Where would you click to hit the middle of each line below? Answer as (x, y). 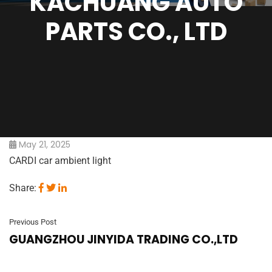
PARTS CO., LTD (136, 32)
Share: (23, 188)
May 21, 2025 (45, 144)
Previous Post (33, 222)
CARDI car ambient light (60, 161)
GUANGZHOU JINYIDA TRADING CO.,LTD (124, 240)
